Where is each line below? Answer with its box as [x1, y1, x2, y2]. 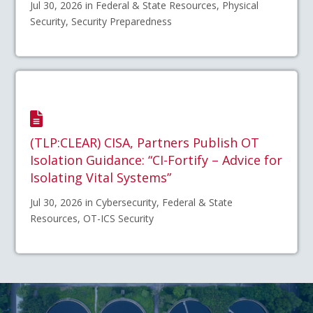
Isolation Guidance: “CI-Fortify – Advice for [30, 152, 283, 169]
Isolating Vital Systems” [30, 169, 172, 187]
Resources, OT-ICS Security [30, 211, 154, 225]
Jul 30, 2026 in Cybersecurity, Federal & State [30, 195, 233, 209]
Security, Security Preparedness [30, 14, 173, 28]
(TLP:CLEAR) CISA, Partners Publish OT [30, 134, 260, 152]
